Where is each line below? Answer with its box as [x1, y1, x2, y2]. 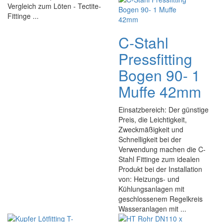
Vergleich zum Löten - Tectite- [7, 1, 101, 11]
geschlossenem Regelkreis [118, 194, 203, 204]
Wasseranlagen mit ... [118, 204, 186, 214]
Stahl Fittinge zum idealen [118, 154, 200, 164]
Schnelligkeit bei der [118, 134, 181, 144]
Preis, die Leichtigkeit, [118, 114, 187, 124]
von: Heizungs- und [118, 174, 179, 184]
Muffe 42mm [118, 81, 201, 102]
